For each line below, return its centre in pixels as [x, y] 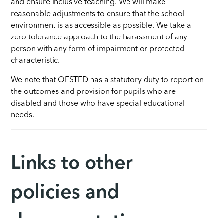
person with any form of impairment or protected [98, 49]
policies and [65, 193]
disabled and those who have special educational [98, 103]
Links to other [72, 164]
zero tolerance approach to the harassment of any [99, 37]
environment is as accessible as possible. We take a [101, 26]
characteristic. [36, 61]
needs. [23, 115]
